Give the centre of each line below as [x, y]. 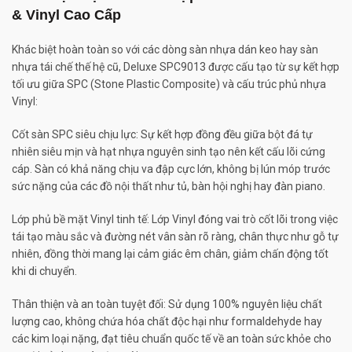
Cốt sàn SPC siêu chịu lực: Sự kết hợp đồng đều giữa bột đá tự [162, 134]
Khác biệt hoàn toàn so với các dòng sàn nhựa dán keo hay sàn [165, 49]
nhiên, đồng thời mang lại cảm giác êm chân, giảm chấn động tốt [170, 253]
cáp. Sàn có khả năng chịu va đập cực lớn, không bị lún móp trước [171, 169]
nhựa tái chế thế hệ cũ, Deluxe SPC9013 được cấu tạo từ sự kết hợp [176, 66]
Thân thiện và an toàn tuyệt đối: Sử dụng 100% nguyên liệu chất [167, 304]
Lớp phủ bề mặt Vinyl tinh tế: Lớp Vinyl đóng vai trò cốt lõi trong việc [175, 219]
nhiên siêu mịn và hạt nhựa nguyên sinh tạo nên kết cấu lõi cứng [169, 151]
